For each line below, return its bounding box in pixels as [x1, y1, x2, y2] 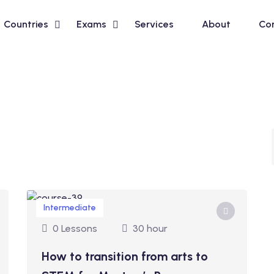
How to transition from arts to [42, 249, 208, 264]
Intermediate [43, 202, 96, 213]
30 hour [133, 223, 168, 234]
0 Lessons [53, 223, 97, 234]
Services [135, 18, 174, 30]
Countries [4, 18, 48, 30]
